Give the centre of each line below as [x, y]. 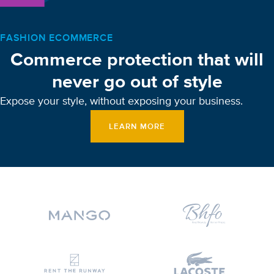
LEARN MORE [137, 127]
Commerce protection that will [137, 60]
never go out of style [137, 82]
